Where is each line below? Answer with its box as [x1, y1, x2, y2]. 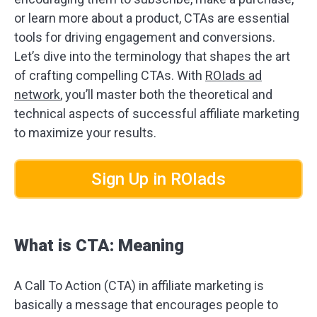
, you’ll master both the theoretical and [60, 87, 272, 102]
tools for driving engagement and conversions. [14, 30, 275, 45]
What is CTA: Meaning [14, 236, 184, 255]
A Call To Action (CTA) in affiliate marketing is [14, 278, 264, 293]
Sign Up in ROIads [91, 169, 226, 189]
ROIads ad [205, 68, 262, 83]
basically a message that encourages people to [14, 297, 278, 312]
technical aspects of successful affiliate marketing [14, 106, 299, 121]
